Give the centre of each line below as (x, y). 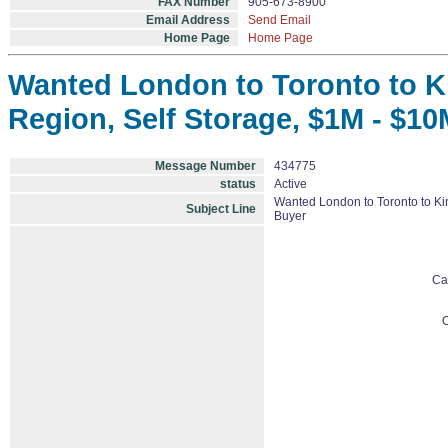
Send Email (279, 20)
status (238, 184)
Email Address (188, 20)
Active (290, 184)
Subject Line (221, 209)
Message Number (205, 166)
